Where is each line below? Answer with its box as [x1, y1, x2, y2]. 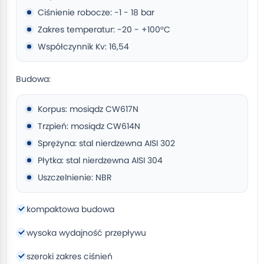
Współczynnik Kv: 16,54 [38, 41, 129, 52]
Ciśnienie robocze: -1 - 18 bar [38, 6, 154, 18]
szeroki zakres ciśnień [27, 250, 113, 262]
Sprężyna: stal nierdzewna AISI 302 [38, 137, 175, 149]
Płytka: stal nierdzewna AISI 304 [38, 154, 163, 166]
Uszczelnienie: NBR [38, 171, 112, 183]
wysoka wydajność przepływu [27, 227, 146, 239]
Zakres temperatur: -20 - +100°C [38, 24, 170, 35]
